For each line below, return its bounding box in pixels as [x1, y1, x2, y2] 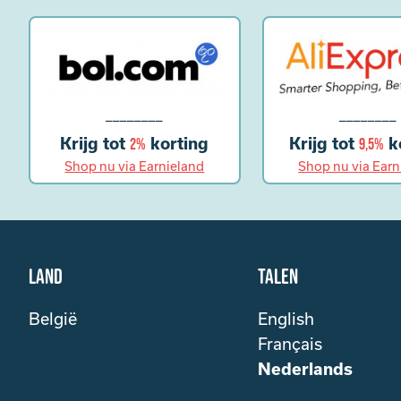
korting [146, 133, 209, 154]
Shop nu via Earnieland [64, 158, 205, 175]
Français [258, 334, 322, 354]
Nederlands [258, 359, 353, 380]
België [29, 309, 77, 329]
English [258, 309, 314, 329]
